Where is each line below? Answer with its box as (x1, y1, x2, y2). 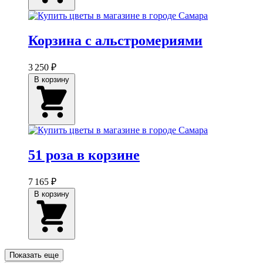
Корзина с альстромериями (28, 33, 203, 49)
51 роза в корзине (28, 147, 140, 163)
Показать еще (9, 251, 59, 260)
